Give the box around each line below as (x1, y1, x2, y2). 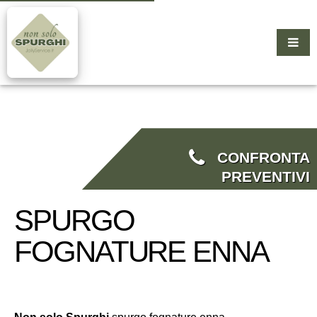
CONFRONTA (204, 149, 310, 166)
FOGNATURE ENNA (14, 235, 269, 268)
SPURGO (14, 204, 134, 237)
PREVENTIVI (221, 168, 310, 185)
